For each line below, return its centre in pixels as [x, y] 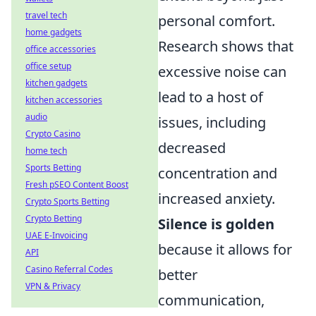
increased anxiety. [217, 199]
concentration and [218, 173]
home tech [46, 151]
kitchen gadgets [56, 83]
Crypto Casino [53, 134]
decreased [192, 148]
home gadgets [54, 32]
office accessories [61, 49]
